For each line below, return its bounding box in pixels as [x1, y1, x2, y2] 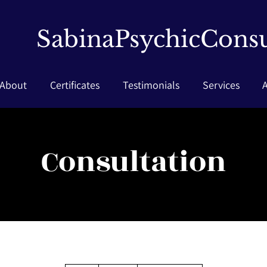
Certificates [49, 78, 100, 92]
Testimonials [122, 78, 179, 92]
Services [202, 78, 240, 92]
